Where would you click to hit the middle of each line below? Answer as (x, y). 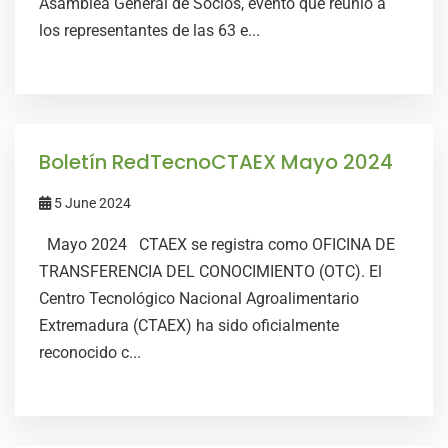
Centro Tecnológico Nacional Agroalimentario (199, 298)
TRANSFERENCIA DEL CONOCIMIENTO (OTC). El (210, 271)
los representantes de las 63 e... (149, 30)
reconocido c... (90, 352)
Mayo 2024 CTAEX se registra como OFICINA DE (217, 244)
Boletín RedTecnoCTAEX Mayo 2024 (216, 162)
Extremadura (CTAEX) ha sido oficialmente (189, 325)
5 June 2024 (91, 203)
